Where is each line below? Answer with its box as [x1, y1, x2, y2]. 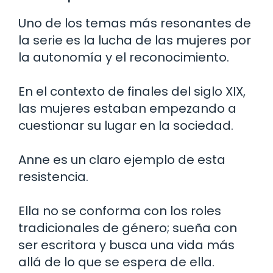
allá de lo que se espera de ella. [18, 253, 214, 271]
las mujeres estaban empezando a [18, 99, 236, 117]
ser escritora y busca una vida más [18, 236, 235, 253]
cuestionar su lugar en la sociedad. [18, 116, 233, 134]
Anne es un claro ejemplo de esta [18, 151, 225, 168]
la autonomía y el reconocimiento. [18, 48, 229, 66]
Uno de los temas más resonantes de [18, 14, 251, 32]
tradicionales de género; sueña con [18, 219, 237, 236]
